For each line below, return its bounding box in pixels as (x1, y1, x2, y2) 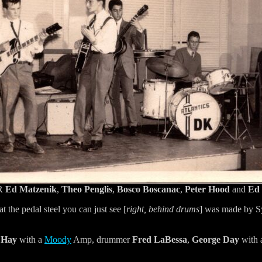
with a (17, 234, 44, 244)
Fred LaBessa (132, 234, 187, 244)
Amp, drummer (71, 234, 132, 244)
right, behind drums (126, 204, 199, 214)
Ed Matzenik (5, 184, 57, 194)
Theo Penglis (61, 184, 112, 194)
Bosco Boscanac (117, 184, 180, 194)
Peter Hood (185, 184, 230, 194)
